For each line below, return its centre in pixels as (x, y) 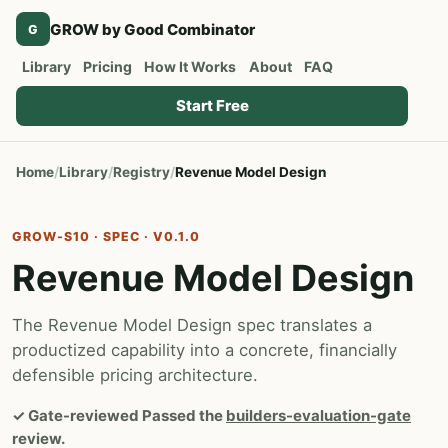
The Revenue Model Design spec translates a (192, 324)
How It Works (190, 66)
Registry (141, 172)
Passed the (182, 415)
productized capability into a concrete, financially (204, 349)
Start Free (212, 105)
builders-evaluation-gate (318, 415)
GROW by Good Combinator (152, 29)
